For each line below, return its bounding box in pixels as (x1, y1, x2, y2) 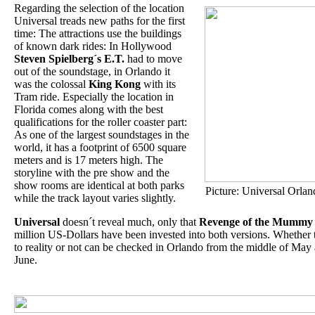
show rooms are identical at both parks (14, 179, 184, 191)
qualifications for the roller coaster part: (14, 116, 187, 128)
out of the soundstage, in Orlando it (14, 65, 170, 77)
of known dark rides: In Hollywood (14, 40, 172, 52)
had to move (124, 53, 182, 65)
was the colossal (14, 78, 89, 90)
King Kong (89, 78, 141, 90)
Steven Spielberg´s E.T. (14, 53, 124, 65)
